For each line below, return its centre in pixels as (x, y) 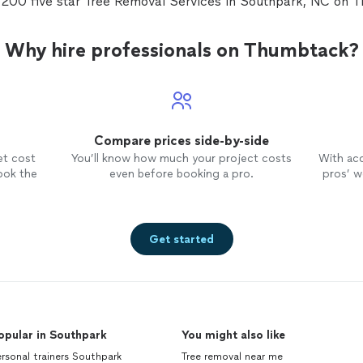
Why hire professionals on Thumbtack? (181, 50)
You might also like (233, 335)
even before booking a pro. (181, 174)
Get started (181, 239)
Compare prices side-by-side (181, 141)
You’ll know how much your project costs (181, 158)
